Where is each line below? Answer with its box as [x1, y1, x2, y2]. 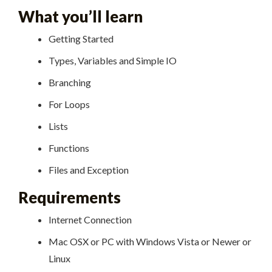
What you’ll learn [18, 7, 143, 26]
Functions [48, 142, 89, 154]
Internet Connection [48, 214, 132, 226]
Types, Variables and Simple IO [48, 55, 177, 67]
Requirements [18, 188, 121, 207]
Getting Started [48, 33, 114, 45]
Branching [48, 76, 91, 89]
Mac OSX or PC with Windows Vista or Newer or [48, 236, 251, 248]
